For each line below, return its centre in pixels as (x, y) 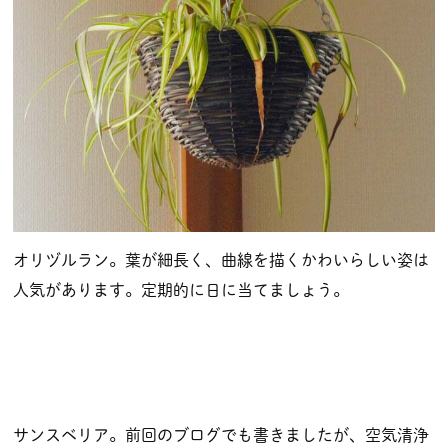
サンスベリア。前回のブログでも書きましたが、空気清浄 (221, 434)
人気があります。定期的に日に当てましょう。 (181, 289)
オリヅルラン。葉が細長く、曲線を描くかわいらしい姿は (221, 259)
